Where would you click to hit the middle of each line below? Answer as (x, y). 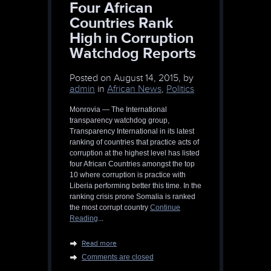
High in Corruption (132, 38)
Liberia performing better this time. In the (135, 186)
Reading (84, 219)
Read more (99, 243)
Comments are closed (118, 257)
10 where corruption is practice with (128, 175)
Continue (165, 208)
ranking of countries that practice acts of (134, 142)
